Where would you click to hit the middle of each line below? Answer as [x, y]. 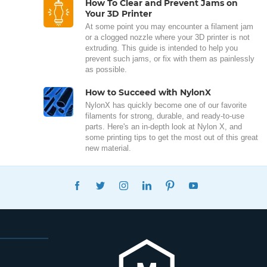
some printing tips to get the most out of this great [172, 137]
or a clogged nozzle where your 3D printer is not [167, 37]
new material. [108, 148]
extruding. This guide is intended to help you [162, 48]
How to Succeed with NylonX [148, 92]
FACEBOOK [113, 181]
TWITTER [130, 181]
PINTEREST [204, 181]
